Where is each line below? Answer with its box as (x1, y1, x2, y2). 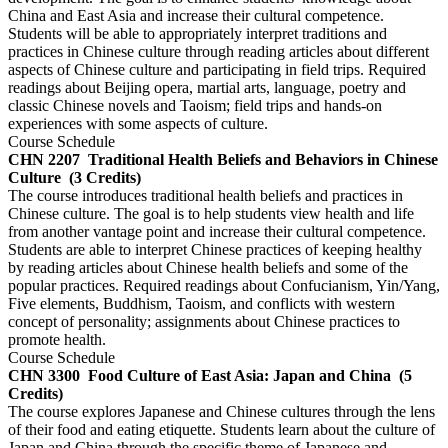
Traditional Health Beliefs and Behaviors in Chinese (88, 150, 438, 168)
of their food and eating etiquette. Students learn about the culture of (8, 420, 435, 438)
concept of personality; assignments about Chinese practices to (8, 312, 400, 330)
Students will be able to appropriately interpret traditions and (8, 24, 387, 42)
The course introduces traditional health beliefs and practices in (8, 186, 403, 204)
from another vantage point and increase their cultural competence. (8, 222, 426, 240)
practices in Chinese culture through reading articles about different (8, 42, 429, 60)
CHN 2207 (8, 150, 80, 168)
